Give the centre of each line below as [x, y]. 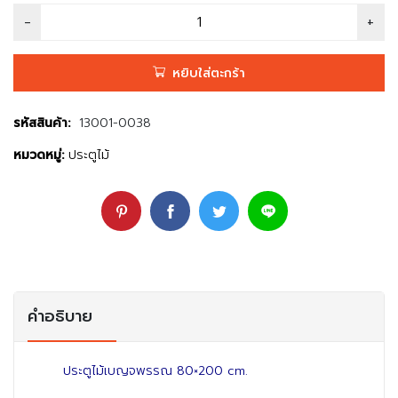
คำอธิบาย [60, 316]
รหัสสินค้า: [42, 123]
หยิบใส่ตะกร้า [209, 73]
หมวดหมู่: [39, 155]
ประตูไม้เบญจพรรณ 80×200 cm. [155, 371]
